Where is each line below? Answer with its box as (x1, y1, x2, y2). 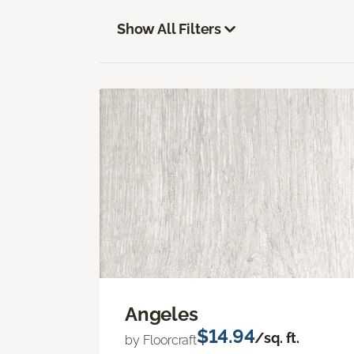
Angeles (125, 303, 198, 326)
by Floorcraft (125, 333, 197, 348)
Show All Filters (117, 20, 222, 37)
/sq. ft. (254, 330, 300, 347)
